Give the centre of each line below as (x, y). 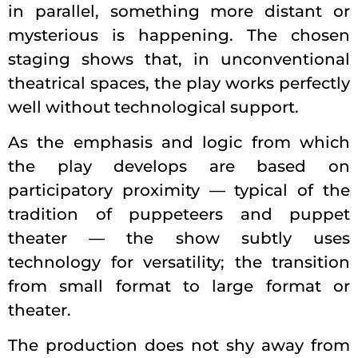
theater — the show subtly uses (179, 238)
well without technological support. (153, 107)
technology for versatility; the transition (179, 262)
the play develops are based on (179, 166)
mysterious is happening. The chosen (179, 35)
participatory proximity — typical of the (179, 190)
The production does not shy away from (179, 345)
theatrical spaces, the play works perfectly (179, 83)
